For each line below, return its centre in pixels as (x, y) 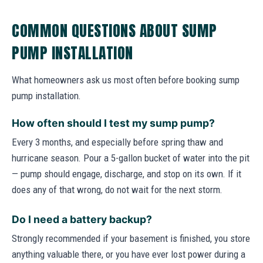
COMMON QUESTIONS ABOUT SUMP (114, 30)
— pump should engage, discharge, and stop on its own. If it (127, 173)
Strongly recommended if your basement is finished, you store (131, 238)
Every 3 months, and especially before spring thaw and (117, 142)
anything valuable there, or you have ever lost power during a (129, 254)
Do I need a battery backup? (82, 219)
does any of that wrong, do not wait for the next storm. (117, 189)
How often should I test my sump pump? (113, 123)
